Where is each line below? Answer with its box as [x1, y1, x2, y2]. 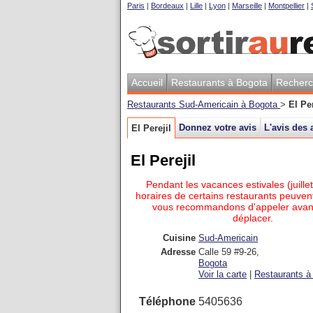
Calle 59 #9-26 [198, 247, 256, 257]
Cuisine [163, 233, 196, 243]
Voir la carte [198, 269, 247, 279]
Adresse [161, 247, 196, 257]
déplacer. [233, 212, 273, 224]
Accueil [131, 77, 163, 88]
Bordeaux [151, 1, 184, 10]
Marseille [232, 1, 262, 10]
